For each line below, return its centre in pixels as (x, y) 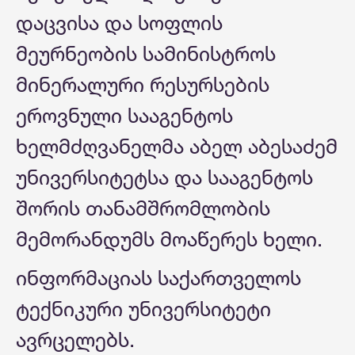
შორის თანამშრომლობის (143, 208)
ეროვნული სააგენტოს (124, 116)
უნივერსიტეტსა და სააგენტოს (164, 177)
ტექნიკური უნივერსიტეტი (143, 309)
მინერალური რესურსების (143, 85)
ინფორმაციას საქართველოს (158, 278)
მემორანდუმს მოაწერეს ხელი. (169, 239)
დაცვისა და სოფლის (119, 23)
